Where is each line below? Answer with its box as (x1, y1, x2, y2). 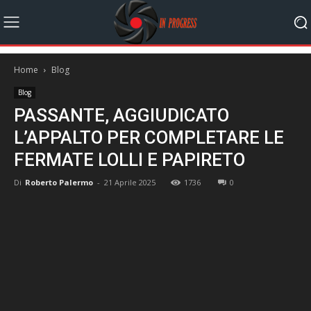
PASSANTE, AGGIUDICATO (14, 104, 229, 126)
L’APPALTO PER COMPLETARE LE (14, 126, 284, 148)
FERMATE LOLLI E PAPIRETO (14, 149, 245, 170)
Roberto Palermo (25, 176, 93, 187)
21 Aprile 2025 (104, 176, 155, 187)
